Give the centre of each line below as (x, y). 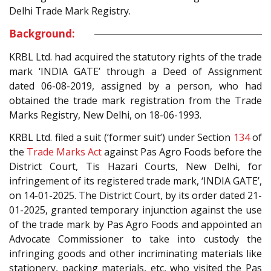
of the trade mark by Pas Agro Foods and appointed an (135, 224)
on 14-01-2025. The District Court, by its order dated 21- (135, 195)
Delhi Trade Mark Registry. (70, 11)
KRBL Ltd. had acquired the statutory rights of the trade (135, 57)
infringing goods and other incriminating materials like (135, 253)
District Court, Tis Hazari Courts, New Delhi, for (135, 166)
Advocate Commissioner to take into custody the (135, 239)
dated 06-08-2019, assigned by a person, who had (135, 86)
